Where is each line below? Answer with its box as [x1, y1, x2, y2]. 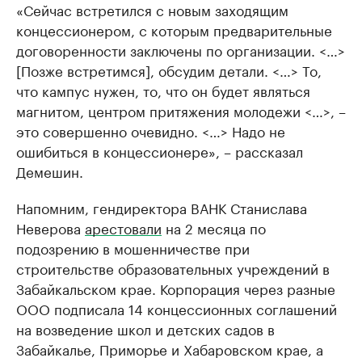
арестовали [85, 217, 162, 238]
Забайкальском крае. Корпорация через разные [16, 277, 335, 299]
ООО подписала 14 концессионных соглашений [16, 297, 337, 319]
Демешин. [16, 160, 83, 182]
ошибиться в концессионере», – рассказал [16, 140, 303, 162]
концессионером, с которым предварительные [16, 19, 332, 40]
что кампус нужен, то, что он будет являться [16, 79, 310, 101]
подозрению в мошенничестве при [16, 237, 250, 259]
